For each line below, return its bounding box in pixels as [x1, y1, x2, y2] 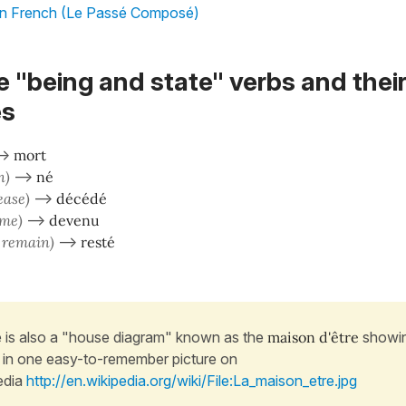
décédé [56, 189, 107, 208]
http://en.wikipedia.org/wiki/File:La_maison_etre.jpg [26, 372, 357, 391]
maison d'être [267, 328, 359, 347]
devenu [49, 211, 100, 230]
